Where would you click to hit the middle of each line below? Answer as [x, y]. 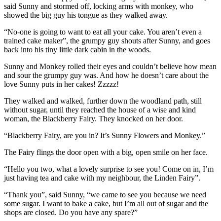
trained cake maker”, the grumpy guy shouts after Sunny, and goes [107, 41]
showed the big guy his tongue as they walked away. [86, 15]
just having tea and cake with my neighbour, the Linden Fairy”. [102, 178]
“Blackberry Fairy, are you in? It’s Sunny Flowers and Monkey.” [105, 135]
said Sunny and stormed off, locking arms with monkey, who [99, 6]
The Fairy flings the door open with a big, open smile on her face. [106, 152]
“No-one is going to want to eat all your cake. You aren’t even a [103, 32]
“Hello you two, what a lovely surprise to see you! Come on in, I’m [109, 169]
